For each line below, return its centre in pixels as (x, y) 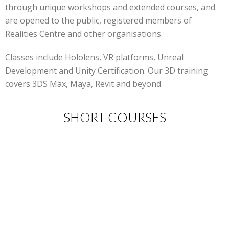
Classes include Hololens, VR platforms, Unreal (94, 58)
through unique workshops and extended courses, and (110, 7)
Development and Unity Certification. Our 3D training (107, 71)
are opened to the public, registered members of (98, 21)
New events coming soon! (114, 140)
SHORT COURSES (114, 117)
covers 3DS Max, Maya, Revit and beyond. (84, 84)
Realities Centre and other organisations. (84, 34)
